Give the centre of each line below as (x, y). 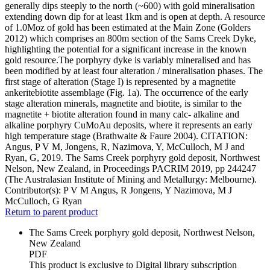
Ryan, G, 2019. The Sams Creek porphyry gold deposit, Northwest (132, 158)
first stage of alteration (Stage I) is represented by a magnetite (120, 82)
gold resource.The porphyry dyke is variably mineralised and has (128, 60)
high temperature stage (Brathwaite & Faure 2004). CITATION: (126, 136)
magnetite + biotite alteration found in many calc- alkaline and (122, 115)
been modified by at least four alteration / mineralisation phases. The (134, 71)
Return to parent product (51, 212)
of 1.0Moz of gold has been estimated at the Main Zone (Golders (128, 28)
